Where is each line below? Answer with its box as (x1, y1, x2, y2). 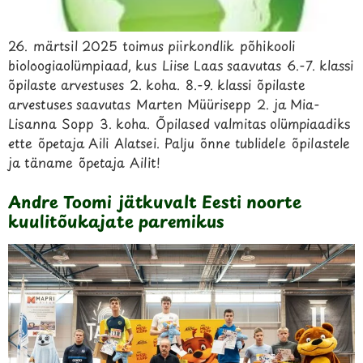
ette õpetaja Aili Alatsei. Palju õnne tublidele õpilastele (8, 133, 350, 152)
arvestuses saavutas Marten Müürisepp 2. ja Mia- (8, 94, 320, 113)
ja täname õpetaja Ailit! (8, 152, 160, 172)
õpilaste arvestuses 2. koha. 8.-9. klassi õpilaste (8, 75, 305, 94)
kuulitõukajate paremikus (8, 209, 224, 233)
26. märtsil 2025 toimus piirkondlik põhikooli (8, 36, 295, 55)
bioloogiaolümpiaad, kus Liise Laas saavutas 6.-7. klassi (8, 55, 353, 75)
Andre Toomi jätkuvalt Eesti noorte (8, 190, 301, 214)
